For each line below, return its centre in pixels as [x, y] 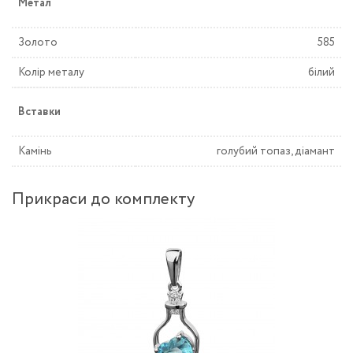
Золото [38, 43]
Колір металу [51, 72]
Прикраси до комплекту [103, 200]
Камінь [35, 151]
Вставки [39, 112]
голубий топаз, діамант [276, 151]
